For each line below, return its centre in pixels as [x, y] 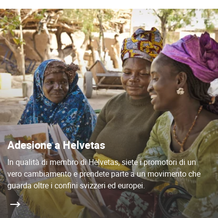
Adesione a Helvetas [56, 145]
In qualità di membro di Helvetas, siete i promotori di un [102, 162]
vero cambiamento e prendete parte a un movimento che [104, 173]
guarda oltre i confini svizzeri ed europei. [76, 185]
